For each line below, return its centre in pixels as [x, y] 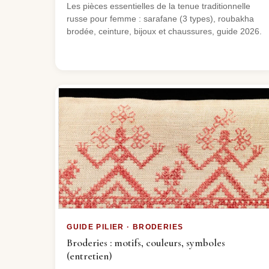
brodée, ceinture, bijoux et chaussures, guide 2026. [165, 31]
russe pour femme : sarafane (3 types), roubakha [161, 18]
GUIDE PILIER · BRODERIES [125, 227]
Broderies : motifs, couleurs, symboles [146, 243]
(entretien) [90, 256]
